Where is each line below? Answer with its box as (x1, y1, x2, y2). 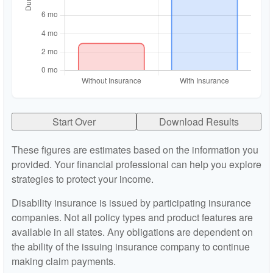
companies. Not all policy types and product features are (12, 210, 253, 224)
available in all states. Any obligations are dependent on (12, 225, 253, 239)
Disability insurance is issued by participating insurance (12, 196, 251, 210)
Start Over (52, 115, 96, 129)
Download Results (159, 115, 239, 129)
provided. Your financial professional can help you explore (12, 157, 261, 171)
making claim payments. (12, 254, 116, 268)
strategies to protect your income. (12, 172, 154, 186)
